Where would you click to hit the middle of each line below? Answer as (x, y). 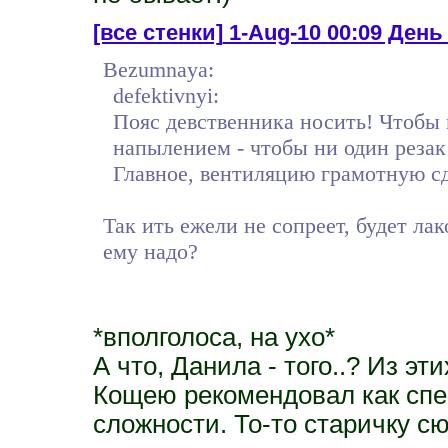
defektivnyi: (165, 95)
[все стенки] (157, 32)
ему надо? (150, 251)
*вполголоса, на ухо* (213, 336)
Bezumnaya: (158, 69)
